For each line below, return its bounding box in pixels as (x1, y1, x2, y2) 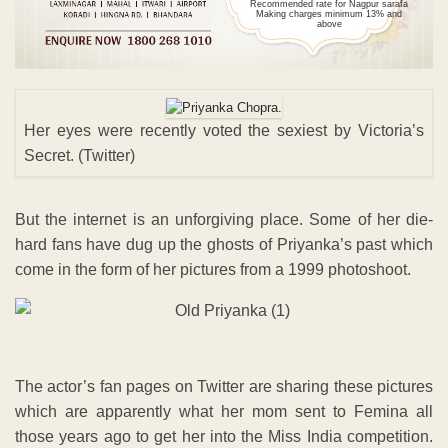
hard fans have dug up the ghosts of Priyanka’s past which (15, 235, 433, 253)
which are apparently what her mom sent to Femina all (15, 402, 433, 420)
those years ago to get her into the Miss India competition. (15, 427, 433, 445)
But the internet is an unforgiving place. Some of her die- (15, 210, 433, 228)
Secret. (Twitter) (24, 146, 135, 164)
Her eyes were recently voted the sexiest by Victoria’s (24, 121, 424, 139)
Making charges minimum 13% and (256, 8, 403, 19)
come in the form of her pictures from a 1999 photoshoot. (15, 260, 411, 278)
